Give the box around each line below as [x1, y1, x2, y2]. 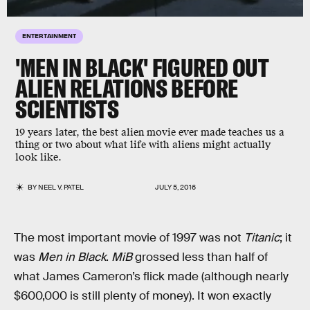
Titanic [244, 230, 280, 245]
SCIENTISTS [15, 93, 119, 125]
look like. [15, 151, 62, 164]
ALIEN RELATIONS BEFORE [15, 73, 239, 104]
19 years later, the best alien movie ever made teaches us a [15, 126, 284, 139]
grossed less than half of [132, 250, 268, 264]
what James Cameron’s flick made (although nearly [14, 269, 289, 284]
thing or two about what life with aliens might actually [15, 138, 271, 152]
